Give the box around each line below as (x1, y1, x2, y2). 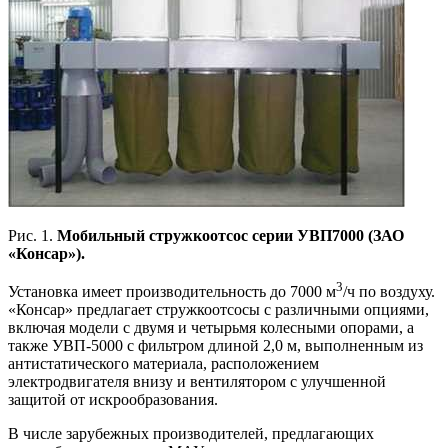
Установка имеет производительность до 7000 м (8, 283, 336, 301)
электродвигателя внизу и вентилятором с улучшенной (8, 373, 386, 391)
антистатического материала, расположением (8, 355, 319, 373)
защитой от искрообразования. (8, 391, 218, 409)
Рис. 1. (8, 227, 57, 245)
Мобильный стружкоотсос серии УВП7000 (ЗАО (57, 227, 404, 245)
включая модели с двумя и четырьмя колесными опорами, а (8, 319, 414, 337)
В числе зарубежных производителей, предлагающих (8, 425, 374, 443)
